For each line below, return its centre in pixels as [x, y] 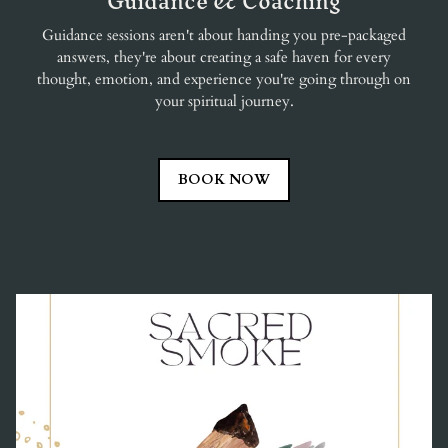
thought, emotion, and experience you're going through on [224, 79]
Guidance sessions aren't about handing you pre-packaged [224, 35]
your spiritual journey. [224, 101]
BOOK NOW [224, 180]
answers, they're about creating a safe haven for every [224, 57]
